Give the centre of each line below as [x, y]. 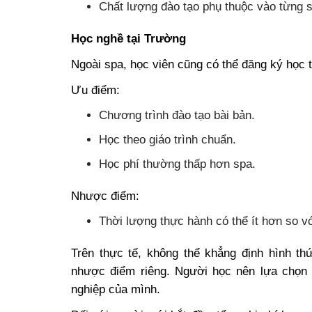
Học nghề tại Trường [128, 39]
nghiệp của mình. [116, 289]
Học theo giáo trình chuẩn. [167, 140]
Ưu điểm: [95, 90]
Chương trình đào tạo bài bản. [177, 115]
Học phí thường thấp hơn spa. [177, 164]
